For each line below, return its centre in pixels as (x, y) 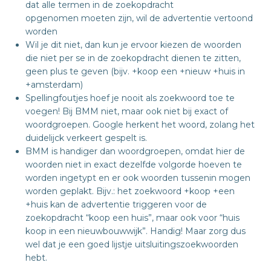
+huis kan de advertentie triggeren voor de (116, 204)
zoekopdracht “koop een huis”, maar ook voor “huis (132, 217)
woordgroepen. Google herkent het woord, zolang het (140, 124)
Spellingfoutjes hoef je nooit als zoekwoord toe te (130, 98)
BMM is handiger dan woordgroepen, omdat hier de (135, 151)
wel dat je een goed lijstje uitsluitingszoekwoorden (132, 244)
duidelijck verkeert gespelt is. (86, 138)
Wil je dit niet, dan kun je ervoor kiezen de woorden (133, 44)
